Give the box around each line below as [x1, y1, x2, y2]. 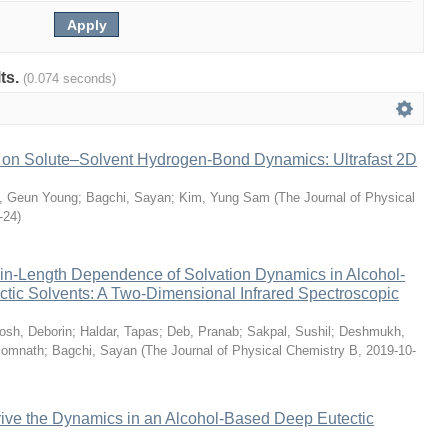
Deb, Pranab [167, 324, 239, 339]
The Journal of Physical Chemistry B [145, 343, 358, 358]
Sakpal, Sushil [247, 324, 331, 339]
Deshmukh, [339, 324, 405, 339]
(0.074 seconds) [23, 71, 116, 86]
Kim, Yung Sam [179, 190, 270, 205]
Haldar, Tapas [80, 324, 159, 339]
